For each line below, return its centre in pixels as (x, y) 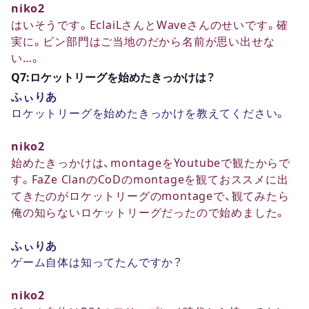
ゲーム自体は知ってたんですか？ (97, 262)
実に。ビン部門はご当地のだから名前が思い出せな (143, 41)
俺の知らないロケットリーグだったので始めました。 (149, 212)
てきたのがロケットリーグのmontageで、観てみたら (150, 196)
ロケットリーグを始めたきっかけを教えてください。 (149, 113)
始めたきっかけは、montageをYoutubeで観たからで (151, 162)
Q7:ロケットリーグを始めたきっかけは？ (113, 77)
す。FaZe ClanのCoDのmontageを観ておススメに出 (150, 179)
